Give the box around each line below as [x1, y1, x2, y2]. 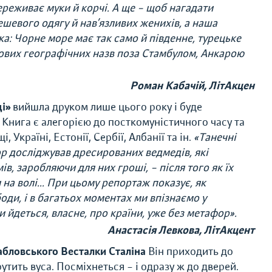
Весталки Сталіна [61, 245, 146, 258]
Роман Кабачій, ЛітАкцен [129, 79, 254, 92]
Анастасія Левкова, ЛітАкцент [107, 223, 254, 237]
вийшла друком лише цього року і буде [10, 100, 202, 114]
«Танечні [194, 131, 236, 144]
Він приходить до [146, 245, 233, 258]
